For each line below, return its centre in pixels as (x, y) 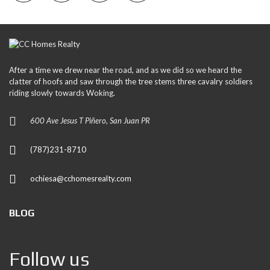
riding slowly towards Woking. (62, 93)
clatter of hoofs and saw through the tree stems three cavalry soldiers (131, 81)
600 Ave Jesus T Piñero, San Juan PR (90, 121)
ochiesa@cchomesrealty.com (81, 178)
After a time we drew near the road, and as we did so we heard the (125, 70)
